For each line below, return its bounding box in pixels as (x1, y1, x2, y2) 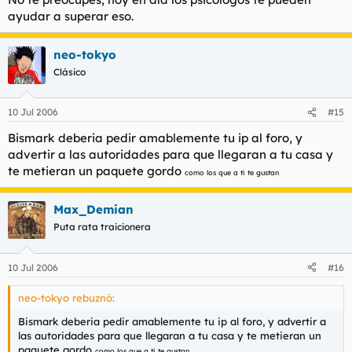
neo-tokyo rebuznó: (18, 291, 115, 304)
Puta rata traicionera (53, 221, 151, 233)
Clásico (53, 65, 86, 78)
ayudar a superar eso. (8, 8, 134, 24)
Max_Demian (53, 202, 134, 217)
